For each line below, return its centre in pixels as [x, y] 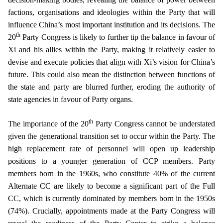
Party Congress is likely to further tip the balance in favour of [118, 37]
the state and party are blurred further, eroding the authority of [111, 87]
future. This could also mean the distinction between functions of [111, 74]
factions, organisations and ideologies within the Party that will [111, 12]
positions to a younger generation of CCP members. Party [111, 161]
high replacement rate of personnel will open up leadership [111, 149]
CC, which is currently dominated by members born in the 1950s [111, 198]
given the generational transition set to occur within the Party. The [111, 136]
